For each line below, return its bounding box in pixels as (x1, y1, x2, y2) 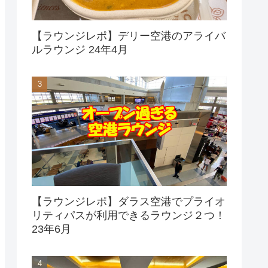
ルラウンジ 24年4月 (89, 43, 139, 56)
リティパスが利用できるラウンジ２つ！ (32, 209, 226, 221)
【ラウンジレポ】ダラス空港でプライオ (32, 195, 226, 208)
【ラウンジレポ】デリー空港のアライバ (32, 29, 226, 42)
